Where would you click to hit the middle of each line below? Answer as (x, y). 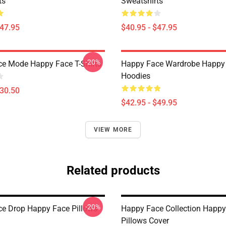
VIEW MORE (113, 130)
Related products (113, 171)
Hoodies (136, 76)
